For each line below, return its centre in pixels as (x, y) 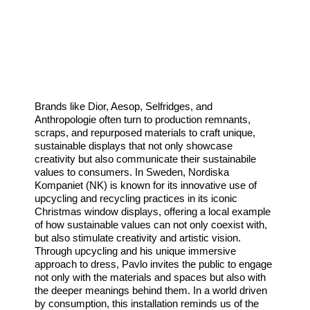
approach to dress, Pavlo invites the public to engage (153, 264)
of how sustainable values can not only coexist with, (151, 225)
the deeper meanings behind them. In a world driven (151, 291)
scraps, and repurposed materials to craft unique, (145, 133)
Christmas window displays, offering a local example (153, 212)
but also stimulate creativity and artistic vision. (138, 238)
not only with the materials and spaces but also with (150, 277)
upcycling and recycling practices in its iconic (136, 199)
